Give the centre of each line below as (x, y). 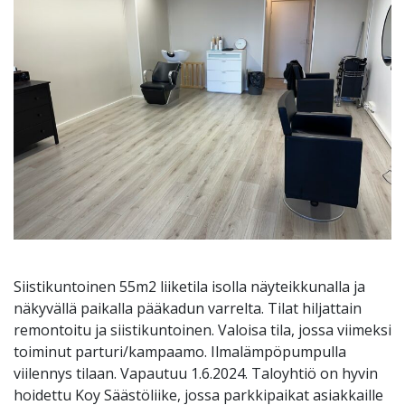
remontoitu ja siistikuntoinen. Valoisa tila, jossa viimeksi (202, 330)
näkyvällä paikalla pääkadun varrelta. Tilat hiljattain (188, 308)
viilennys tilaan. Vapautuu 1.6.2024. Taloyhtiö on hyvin (196, 373)
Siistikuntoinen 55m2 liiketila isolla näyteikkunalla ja (189, 286)
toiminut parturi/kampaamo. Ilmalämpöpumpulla (180, 351)
